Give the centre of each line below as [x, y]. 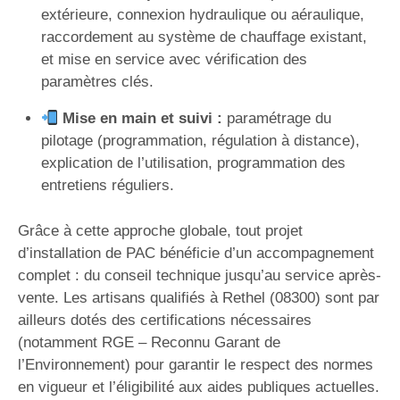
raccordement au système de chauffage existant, [204, 37]
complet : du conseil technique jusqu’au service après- [200, 275]
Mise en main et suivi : [142, 118]
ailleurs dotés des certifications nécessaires [165, 320]
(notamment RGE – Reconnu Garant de [149, 342]
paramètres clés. [97, 82]
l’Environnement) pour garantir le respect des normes [196, 364]
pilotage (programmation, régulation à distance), [200, 141]
